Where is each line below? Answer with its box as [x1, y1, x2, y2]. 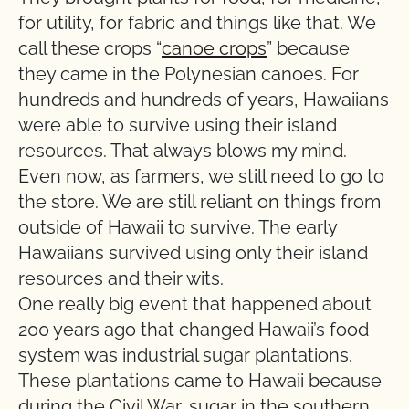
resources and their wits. [18, 267, 224, 289]
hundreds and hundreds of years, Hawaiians [18, 89, 389, 110]
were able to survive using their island [18, 114, 337, 136]
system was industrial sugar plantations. [18, 344, 352, 366]
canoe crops [162, 37, 267, 59]
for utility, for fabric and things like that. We [18, 12, 376, 34]
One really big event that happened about [18, 293, 372, 315]
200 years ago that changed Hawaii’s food [18, 319, 369, 341]
